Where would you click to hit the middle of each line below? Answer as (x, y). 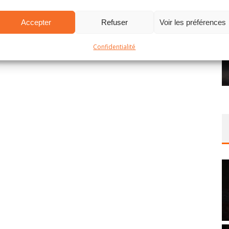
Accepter (36, 22)
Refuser (114, 22)
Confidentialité (114, 47)
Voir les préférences (193, 22)
